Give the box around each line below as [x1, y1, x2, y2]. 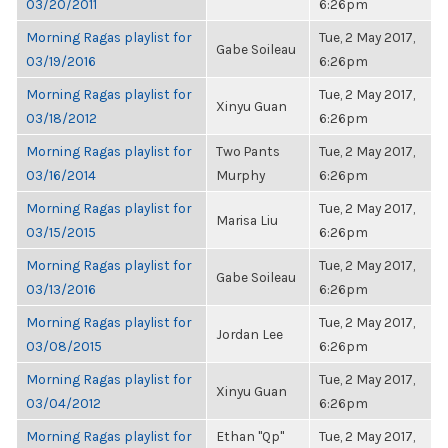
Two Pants [216, 143, 280, 159]
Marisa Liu [216, 212, 278, 228]
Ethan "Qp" [216, 428, 284, 444]
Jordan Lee [216, 326, 283, 342]
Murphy [216, 167, 265, 183]
